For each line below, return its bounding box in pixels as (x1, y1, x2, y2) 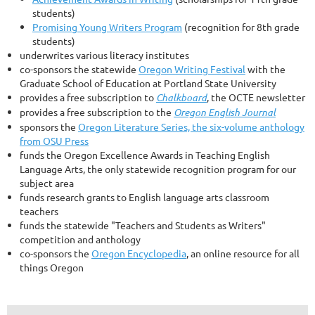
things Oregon (20, 261, 84, 274)
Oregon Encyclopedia (91, 247, 186, 260)
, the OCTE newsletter (207, 91, 305, 104)
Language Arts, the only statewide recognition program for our (20, 162, 296, 176)
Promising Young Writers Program (32, 20, 182, 34)
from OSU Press (20, 134, 89, 148)
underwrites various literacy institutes (20, 49, 189, 62)
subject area (20, 176, 74, 190)
